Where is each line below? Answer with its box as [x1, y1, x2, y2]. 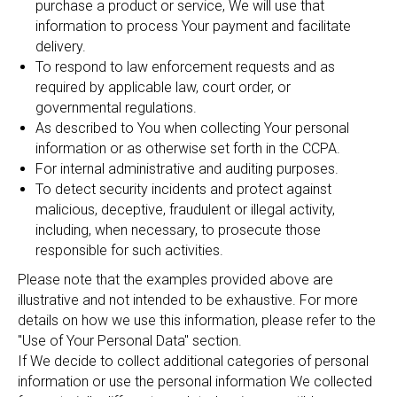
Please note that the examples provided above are [18, 271, 333, 288]
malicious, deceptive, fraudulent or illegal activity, [35, 201, 335, 218]
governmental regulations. [35, 99, 197, 116]
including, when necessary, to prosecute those [35, 222, 321, 238]
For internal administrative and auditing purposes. [35, 160, 339, 177]
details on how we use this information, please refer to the [18, 312, 376, 329]
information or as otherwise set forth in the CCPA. [35, 140, 340, 157]
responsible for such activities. [35, 242, 223, 259]
